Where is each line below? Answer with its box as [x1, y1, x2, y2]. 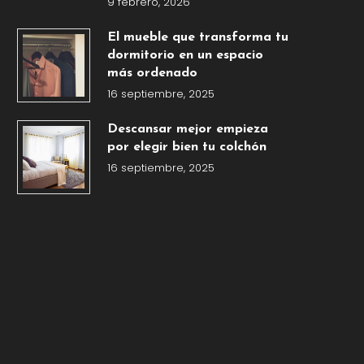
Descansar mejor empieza [106, 123, 268, 136]
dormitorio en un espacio [106, 49, 263, 63]
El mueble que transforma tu [106, 31, 288, 45]
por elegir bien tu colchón [106, 141, 266, 154]
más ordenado [106, 67, 197, 80]
